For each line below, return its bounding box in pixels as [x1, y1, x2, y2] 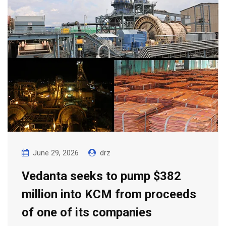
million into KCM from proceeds [22, 187, 196, 202]
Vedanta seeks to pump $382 [22, 169, 181, 184]
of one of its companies [22, 205, 152, 220]
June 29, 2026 [33, 148, 79, 158]
